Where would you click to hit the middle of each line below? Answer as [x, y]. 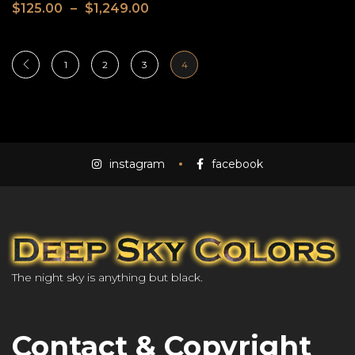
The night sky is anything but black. [107, 277]
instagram [137, 164]
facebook [237, 164]
